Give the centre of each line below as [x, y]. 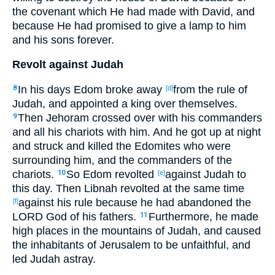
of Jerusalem [117, 245]
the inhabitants [48, 245]
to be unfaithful [188, 245]
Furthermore [179, 216]
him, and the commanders [136, 160]
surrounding [41, 160]
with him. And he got [155, 132]
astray [76, 259]
